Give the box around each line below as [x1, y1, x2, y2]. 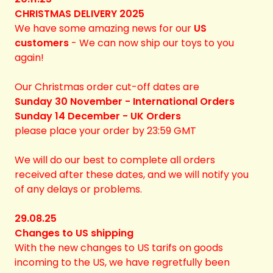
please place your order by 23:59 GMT [15, 124, 196, 138]
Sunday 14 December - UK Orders [15, 109, 181, 123]
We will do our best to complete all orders [15, 153, 215, 167]
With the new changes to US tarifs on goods [15, 241, 223, 255]
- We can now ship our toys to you [69, 36, 234, 50]
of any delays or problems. [15, 182, 142, 196]
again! [15, 51, 44, 65]
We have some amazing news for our [15, 21, 194, 35]
